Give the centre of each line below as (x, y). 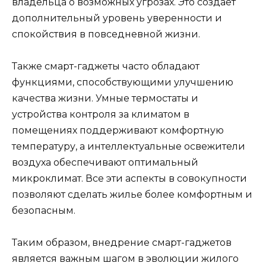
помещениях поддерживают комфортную (118, 131)
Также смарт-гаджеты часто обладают (106, 66)
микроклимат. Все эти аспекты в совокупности (129, 179)
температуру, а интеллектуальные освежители (129, 147)
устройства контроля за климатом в (101, 115)
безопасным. (44, 211)
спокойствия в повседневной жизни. (106, 34)
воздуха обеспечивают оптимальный (105, 163)
